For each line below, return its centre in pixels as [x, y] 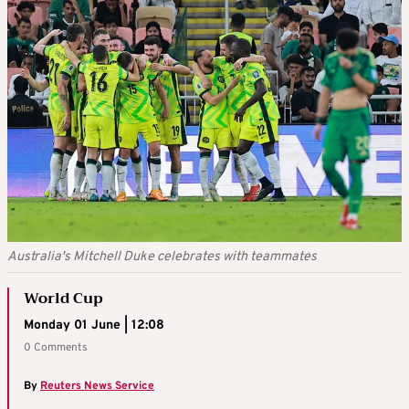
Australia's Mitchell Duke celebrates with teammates [162, 257]
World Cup [63, 299]
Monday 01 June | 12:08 [94, 326]
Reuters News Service [97, 387]
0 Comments [56, 348]
